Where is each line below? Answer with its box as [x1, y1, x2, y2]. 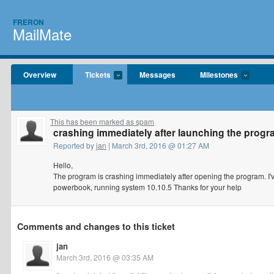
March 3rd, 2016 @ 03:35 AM [56, 252, 154, 262]
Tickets [85, 69, 111, 80]
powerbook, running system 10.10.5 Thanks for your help [53, 182, 242, 192]
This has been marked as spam [50, 116, 154, 127]
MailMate [13, 23, 72, 45]
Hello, [53, 160, 73, 170]
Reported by [53, 140, 96, 150]
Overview [23, 69, 56, 80]
